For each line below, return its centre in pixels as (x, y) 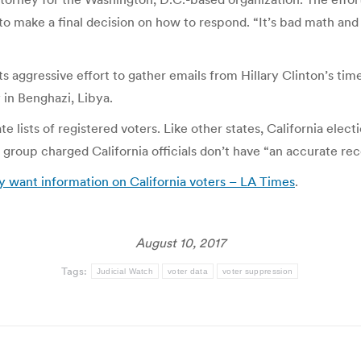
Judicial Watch (125, 271)
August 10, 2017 (180, 243)
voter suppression (258, 271)
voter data (188, 271)
